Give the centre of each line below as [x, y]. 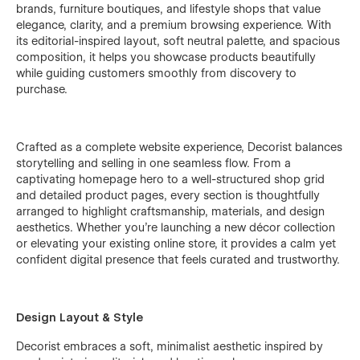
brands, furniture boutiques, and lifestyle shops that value [168, 8]
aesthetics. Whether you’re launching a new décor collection [176, 227]
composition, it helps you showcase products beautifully [166, 57]
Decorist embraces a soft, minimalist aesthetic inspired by [170, 346]
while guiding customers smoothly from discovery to [156, 73]
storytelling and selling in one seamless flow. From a [153, 163]
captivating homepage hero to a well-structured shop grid [170, 179]
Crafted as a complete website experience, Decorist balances [179, 147]
